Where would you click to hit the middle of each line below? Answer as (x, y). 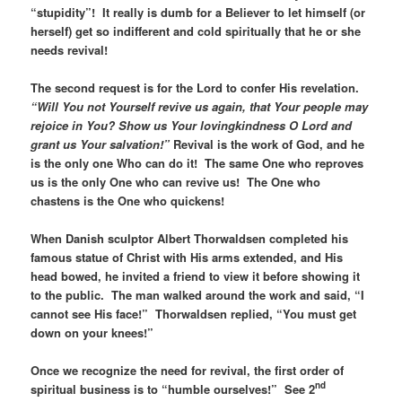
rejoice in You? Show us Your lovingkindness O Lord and (192, 125)
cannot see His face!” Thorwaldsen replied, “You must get (194, 313)
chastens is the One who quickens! (128, 200)
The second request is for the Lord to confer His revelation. (195, 87)
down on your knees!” (94, 332)
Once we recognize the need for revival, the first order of (188, 370)
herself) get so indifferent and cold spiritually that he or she (196, 31)
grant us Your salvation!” (100, 144)
